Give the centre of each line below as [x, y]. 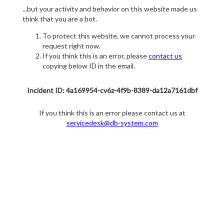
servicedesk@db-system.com [112, 123]
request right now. [71, 46]
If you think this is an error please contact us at [112, 113]
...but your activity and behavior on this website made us [110, 9]
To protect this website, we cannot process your [119, 36]
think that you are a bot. [60, 19]
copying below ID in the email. [89, 66]
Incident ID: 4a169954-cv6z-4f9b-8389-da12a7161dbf [112, 90]
